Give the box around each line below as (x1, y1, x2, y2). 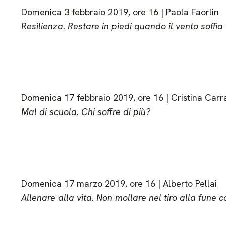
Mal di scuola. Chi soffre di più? (21, 106, 150, 118)
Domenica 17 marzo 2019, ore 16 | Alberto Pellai (21, 178, 217, 189)
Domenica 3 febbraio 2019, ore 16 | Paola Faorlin (21, 6, 219, 18)
